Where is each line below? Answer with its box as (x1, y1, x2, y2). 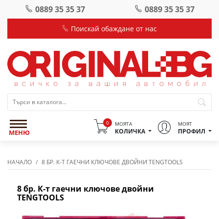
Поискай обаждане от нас (69, 24, 157, 33)
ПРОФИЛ (177, 127, 205, 135)
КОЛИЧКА (114, 127, 145, 135)
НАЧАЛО (7, 157, 32, 166)
